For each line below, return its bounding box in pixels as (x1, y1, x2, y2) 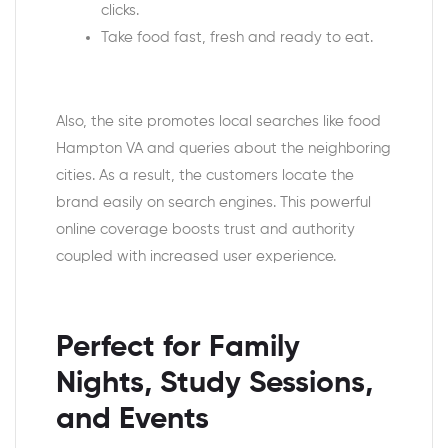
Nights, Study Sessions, (56, 368, 373, 399)
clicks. (101, 2, 139, 18)
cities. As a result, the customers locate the (56, 167, 354, 183)
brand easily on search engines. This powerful (56, 194, 371, 210)
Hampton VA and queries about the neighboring (56, 140, 391, 156)
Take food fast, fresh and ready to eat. (101, 29, 373, 45)
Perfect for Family (56, 332, 300, 363)
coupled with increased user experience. (56, 248, 336, 264)
